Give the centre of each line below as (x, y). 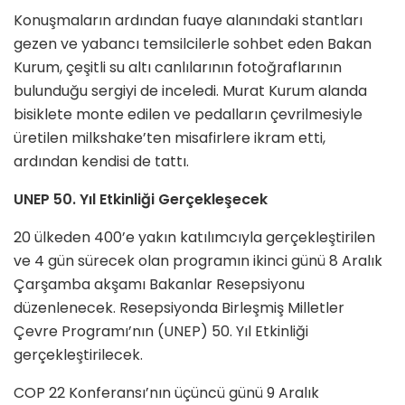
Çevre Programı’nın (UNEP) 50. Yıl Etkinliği (161, 332)
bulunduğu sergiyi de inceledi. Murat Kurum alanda (190, 91)
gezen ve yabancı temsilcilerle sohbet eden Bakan (193, 44)
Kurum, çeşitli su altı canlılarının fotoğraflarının (178, 68)
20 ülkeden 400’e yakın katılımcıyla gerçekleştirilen (194, 238)
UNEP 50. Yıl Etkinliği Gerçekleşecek (141, 200)
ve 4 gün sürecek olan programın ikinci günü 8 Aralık (198, 261)
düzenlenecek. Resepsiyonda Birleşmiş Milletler (179, 308)
